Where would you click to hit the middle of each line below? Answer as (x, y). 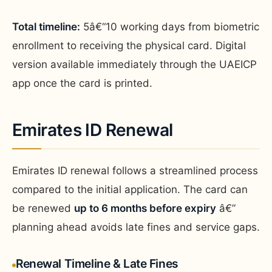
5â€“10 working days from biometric (170, 26)
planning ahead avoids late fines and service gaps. (136, 227)
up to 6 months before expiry (145, 208)
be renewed (43, 208)
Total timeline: (46, 26)
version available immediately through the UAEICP (134, 64)
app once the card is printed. (82, 83)
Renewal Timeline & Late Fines (97, 263)
